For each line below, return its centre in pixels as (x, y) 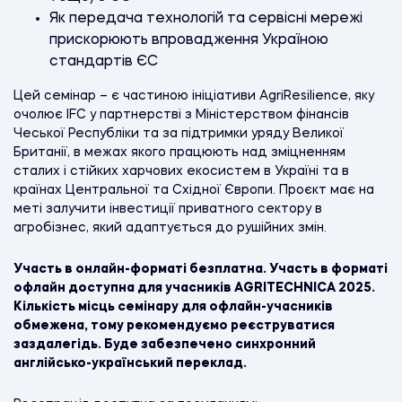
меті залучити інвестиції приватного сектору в (168, 209)
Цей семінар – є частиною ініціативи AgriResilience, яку (194, 96)
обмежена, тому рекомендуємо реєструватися (174, 325)
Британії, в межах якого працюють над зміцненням (179, 152)
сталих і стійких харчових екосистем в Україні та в (181, 171)
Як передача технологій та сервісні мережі (206, 18)
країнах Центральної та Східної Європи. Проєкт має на (194, 190)
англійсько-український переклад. (130, 363)
